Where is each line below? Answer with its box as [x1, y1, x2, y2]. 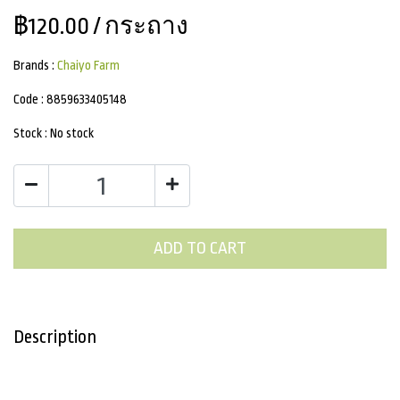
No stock [50, 125, 94, 140]
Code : [13, 91, 46, 106]
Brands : [13, 57, 57, 72]
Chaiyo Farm [57, 57, 120, 72]
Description [13, 326, 96, 347]
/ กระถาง [89, 12, 188, 39]
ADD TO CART [154, 238, 246, 259]
